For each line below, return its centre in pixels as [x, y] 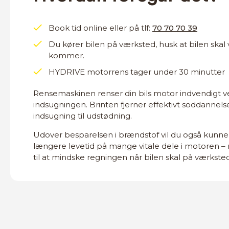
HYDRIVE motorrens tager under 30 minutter [137, 72]
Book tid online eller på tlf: [100, 28]
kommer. [66, 55]
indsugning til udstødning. [83, 116]
